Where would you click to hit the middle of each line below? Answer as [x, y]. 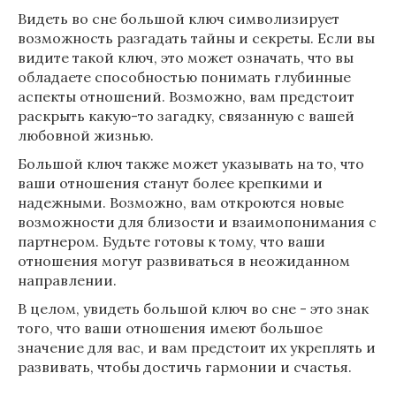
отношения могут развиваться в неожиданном [184, 261]
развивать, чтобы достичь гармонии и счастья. [185, 367]
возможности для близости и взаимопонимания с [197, 222]
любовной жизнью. [86, 135]
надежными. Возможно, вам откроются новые [181, 202]
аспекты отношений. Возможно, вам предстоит [186, 96]
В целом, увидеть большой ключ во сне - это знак [193, 308]
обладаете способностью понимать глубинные [184, 77]
